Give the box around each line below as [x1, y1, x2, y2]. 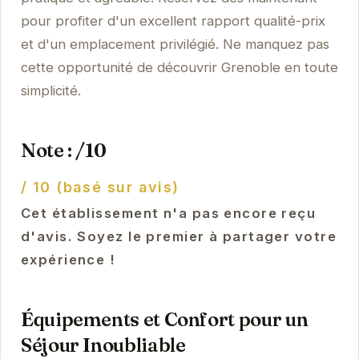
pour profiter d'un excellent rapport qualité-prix [20, 12, 325, 29]
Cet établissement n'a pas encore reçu [20, 204, 317, 221]
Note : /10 [20, 138, 107, 162]
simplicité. [20, 82, 81, 99]
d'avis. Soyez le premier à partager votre [20, 228, 337, 244]
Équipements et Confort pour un [20, 307, 309, 331]
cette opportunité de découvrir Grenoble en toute [20, 58, 338, 75]
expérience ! [20, 251, 116, 268]
